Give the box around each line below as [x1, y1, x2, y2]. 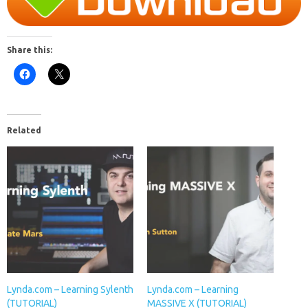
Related [7, 126, 41, 135]
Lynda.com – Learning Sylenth [7, 284, 133, 296]
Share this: [7, 45, 52, 55]
